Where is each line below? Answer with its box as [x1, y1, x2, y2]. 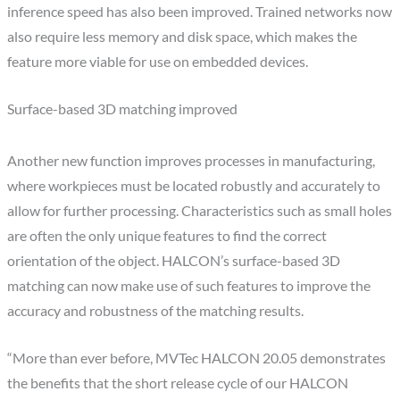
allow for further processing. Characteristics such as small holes [7, 202, 393, 219]
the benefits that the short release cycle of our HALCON [7, 374, 349, 391]
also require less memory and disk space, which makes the [7, 29, 358, 46]
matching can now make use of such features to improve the [7, 277, 371, 294]
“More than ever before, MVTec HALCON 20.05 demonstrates [7, 349, 387, 366]
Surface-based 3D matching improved [7, 100, 238, 117]
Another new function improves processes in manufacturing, [7, 152, 376, 169]
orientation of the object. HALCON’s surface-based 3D [7, 252, 341, 269]
